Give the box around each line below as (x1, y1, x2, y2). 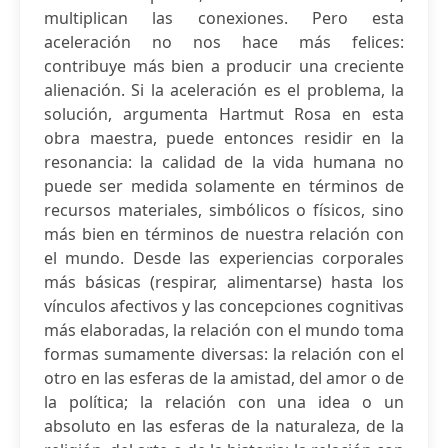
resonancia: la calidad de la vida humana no (44, 151, 404, 173)
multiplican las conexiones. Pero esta (44, 7, 404, 29)
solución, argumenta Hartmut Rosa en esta (44, 103, 404, 125)
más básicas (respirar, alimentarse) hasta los (44, 271, 404, 293)
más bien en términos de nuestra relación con (44, 223, 404, 245)
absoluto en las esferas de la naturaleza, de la (44, 415, 404, 437)
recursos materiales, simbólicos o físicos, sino (44, 199, 404, 221)
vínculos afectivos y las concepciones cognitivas (44, 295, 404, 317)
